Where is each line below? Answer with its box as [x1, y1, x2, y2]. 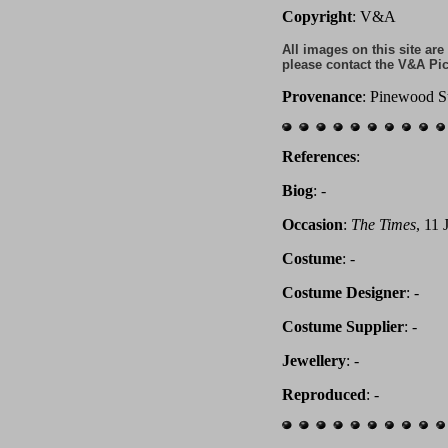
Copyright [282, 8, 352, 25]
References [282, 148, 356, 165]
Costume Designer [282, 284, 406, 301]
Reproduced [282, 386, 366, 403]
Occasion [282, 216, 343, 233]
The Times [351, 216, 416, 233]
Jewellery [282, 352, 346, 369]
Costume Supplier [282, 318, 404, 335]
